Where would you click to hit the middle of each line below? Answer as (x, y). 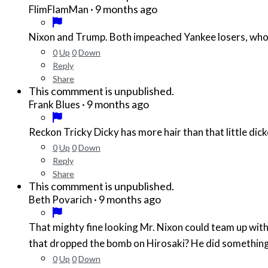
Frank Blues (54, 105)
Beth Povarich (60, 200)
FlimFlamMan (59, 10)
